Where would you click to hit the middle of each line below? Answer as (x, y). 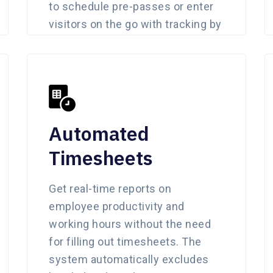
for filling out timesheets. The (125, 241)
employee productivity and (117, 206)
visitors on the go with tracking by (135, 24)
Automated (99, 133)
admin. (66, 41)
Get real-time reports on (110, 188)
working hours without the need (130, 224)
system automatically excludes (129, 259)
